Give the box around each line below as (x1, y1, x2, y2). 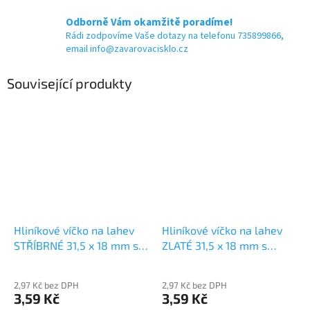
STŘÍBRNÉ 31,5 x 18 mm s (14, 239, 138, 253)
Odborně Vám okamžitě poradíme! (66, 15, 233, 30)
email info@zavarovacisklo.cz (66, 42, 188, 57)
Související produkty (7, 74, 132, 91)
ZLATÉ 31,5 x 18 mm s (162, 239, 267, 253)
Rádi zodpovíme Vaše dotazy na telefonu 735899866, (66, 29, 284, 44)
